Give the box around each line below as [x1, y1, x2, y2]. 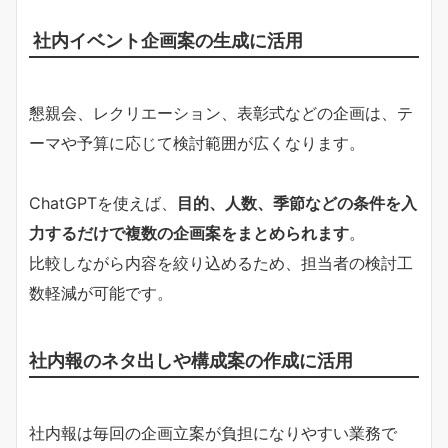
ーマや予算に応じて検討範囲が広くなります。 [29, 133, 365, 154]
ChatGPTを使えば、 [29, 193, 177, 214]
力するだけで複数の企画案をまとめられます [29, 223, 349, 244]
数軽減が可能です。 [29, 283, 173, 304]
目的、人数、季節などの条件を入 [177, 193, 417, 214]
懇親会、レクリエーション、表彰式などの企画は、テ [29, 103, 413, 124]
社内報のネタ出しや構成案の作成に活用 [29, 349, 353, 372]
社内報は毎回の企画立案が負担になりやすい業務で [29, 423, 397, 444]
